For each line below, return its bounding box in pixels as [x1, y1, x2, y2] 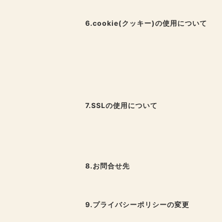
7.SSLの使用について [85, 101, 158, 110]
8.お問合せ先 [85, 162, 130, 170]
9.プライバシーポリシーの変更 [85, 200, 189, 209]
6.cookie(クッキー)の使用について [85, 19, 207, 28]
